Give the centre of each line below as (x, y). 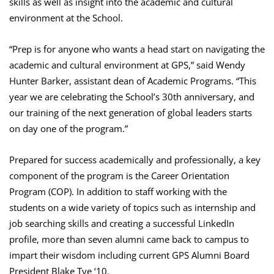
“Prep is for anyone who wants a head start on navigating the (137, 49)
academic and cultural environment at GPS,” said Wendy (127, 65)
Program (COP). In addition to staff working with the (118, 192)
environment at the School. (66, 18)
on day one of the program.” (68, 129)
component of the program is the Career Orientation (119, 176)
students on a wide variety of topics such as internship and (132, 208)
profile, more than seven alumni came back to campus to (129, 239)
